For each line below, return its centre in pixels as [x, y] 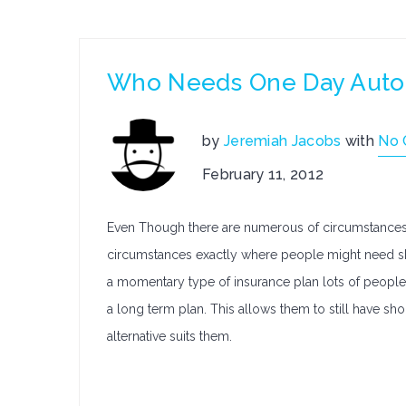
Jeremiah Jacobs [282, 141]
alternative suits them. [169, 336]
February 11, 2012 [263, 174]
